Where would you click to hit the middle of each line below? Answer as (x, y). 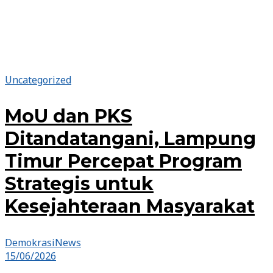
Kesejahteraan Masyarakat (130, 207)
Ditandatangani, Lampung (130, 139)
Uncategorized (38, 80)
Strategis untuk (79, 184)
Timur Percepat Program (123, 161)
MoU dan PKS (69, 116)
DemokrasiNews (43, 243)
